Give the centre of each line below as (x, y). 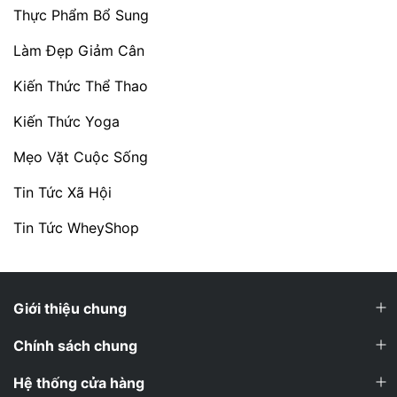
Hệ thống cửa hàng (79, 383)
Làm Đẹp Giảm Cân (79, 51)
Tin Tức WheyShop (76, 228)
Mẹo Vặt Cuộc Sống (81, 157)
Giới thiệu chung (70, 308)
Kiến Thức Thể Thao (81, 86)
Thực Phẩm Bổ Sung (81, 15)
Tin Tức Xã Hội (62, 192)
